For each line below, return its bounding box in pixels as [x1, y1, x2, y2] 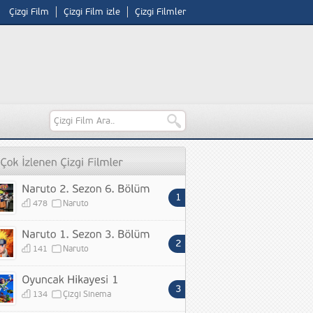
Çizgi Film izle [64, 6, 120, 17]
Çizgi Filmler [135, 6, 186, 17]
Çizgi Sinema [63, 289, 111, 300]
